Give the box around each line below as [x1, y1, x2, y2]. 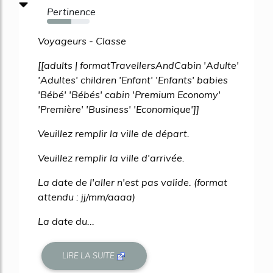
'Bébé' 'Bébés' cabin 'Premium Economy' [38, 88, 221, 101]
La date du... [38, 214, 94, 227]
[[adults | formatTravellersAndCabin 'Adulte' [38, 58, 239, 71]
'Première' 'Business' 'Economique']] [38, 102, 199, 115]
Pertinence [47, 5, 96, 18]
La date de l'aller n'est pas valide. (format [38, 175, 227, 188]
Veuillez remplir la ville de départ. [38, 127, 190, 140]
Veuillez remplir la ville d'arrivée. [38, 151, 185, 164]
